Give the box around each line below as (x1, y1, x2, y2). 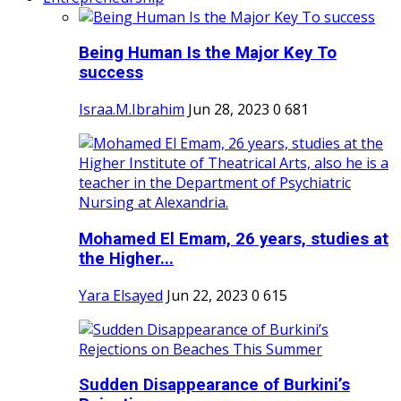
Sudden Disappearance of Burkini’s (79, 375, 350, 396)
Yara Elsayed (79, 285, 163, 305)
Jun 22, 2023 (166, 285, 248, 305)
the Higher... (79, 248, 174, 269)
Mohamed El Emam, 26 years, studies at (79, 228, 388, 249)
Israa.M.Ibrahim (79, 99, 184, 120)
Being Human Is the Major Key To (79, 43, 337, 64)
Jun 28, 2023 (188, 99, 269, 120)
